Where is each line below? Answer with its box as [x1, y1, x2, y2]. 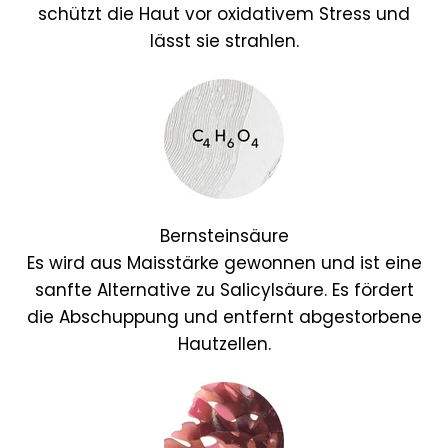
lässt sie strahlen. [149, 29, 299, 54]
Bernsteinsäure [159, 224, 289, 249]
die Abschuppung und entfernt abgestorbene [26, 305, 422, 330]
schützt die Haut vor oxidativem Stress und [38, 2, 410, 27]
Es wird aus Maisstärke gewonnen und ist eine [26, 251, 422, 276]
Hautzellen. [177, 332, 271, 357]
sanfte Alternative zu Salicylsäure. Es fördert [34, 278, 414, 303]
